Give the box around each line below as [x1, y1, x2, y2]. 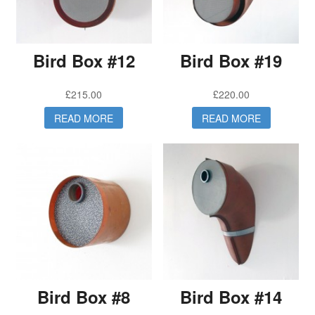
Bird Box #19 [180, 49, 283, 73]
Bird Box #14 [180, 285, 283, 309]
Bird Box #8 [37, 285, 131, 309]
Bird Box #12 [32, 49, 135, 73]
